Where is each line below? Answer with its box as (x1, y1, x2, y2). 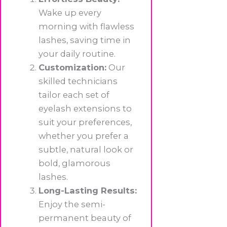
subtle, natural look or (39, 144, 134, 155)
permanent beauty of (39, 213, 132, 223)
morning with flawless (39, 21, 135, 32)
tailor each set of (39, 90, 110, 100)
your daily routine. (39, 49, 116, 59)
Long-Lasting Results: (39, 185, 137, 196)
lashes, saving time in (39, 35, 131, 46)
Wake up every (39, 8, 102, 18)
